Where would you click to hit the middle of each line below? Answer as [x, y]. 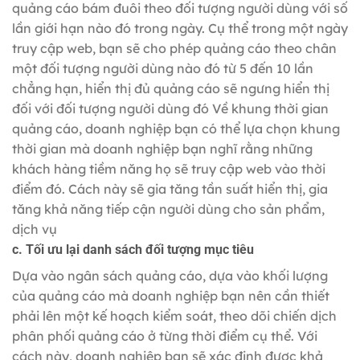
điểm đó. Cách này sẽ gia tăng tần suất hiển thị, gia [170, 189]
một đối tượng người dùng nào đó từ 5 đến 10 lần [163, 69]
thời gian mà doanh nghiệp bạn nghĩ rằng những [162, 149]
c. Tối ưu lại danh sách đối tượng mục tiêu [133, 250]
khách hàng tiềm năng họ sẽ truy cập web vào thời [169, 169]
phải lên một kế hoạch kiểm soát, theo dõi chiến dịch [174, 316]
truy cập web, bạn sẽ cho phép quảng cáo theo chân [174, 49]
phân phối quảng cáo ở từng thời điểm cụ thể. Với [165, 336]
